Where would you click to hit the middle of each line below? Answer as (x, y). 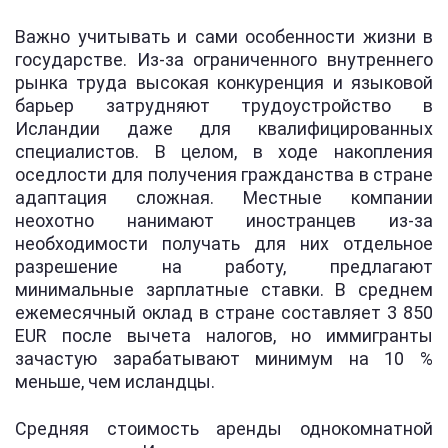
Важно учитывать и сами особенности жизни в (224, 36)
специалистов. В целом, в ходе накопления (224, 151)
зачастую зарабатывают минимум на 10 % (224, 358)
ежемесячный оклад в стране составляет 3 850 (224, 312)
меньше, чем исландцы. (115, 381)
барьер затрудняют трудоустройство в (224, 105)
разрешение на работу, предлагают (224, 266)
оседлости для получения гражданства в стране (224, 174)
